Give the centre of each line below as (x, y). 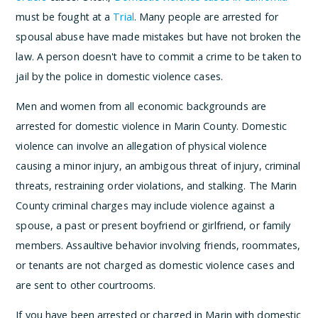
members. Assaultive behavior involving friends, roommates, (158, 246)
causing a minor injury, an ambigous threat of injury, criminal (158, 166)
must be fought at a (65, 16)
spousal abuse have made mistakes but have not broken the (158, 36)
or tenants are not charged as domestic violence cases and (155, 265)
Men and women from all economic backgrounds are (141, 106)
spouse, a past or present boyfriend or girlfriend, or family (153, 226)
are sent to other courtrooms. (86, 285)
